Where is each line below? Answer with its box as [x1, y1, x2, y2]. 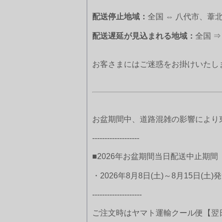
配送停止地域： [92, 12, 148, 21]
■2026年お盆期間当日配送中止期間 [92, 152, 218, 161]
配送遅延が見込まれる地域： [92, 31, 195, 40]
